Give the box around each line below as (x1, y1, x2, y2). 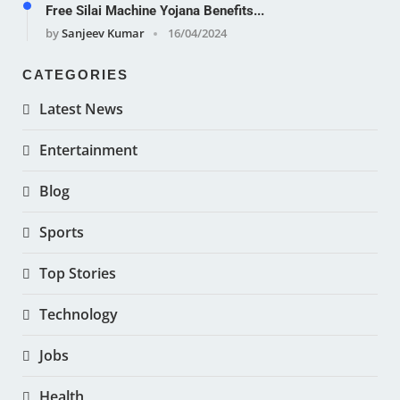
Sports (39, 221, 84, 242)
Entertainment (39, 139, 137, 160)
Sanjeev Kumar (62, 24, 145, 41)
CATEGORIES (22, 66, 129, 82)
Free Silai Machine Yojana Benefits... (46, 2, 264, 19)
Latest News (39, 98, 123, 119)
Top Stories (39, 262, 116, 283)
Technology (39, 304, 118, 324)
